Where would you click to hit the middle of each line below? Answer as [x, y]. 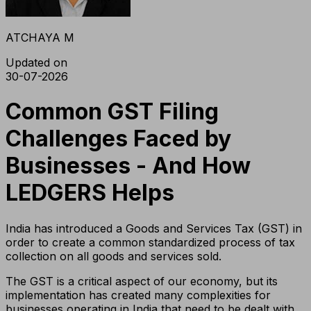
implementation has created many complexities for [138, 295]
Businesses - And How [128, 166]
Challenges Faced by [118, 139]
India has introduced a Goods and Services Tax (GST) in [154, 228]
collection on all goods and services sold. [114, 256]
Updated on [36, 62]
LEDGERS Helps [90, 193]
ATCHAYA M [40, 37]
